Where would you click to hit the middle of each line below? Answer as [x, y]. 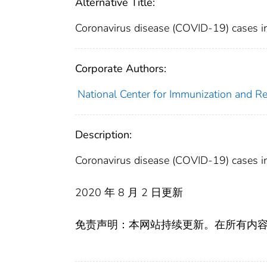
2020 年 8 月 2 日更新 [129, 193]
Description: [103, 135]
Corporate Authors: [121, 69]
